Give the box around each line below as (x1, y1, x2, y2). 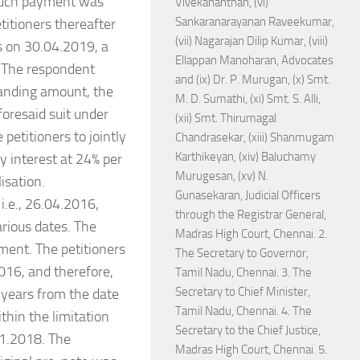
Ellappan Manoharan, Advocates (175, 53, 333, 67)
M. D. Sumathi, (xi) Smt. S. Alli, (175, 92, 321, 106)
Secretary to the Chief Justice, (175, 323, 321, 337)
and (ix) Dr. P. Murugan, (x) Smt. (175, 72, 330, 87)
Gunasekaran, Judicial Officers (175, 188, 321, 202)
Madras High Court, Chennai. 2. (175, 227, 327, 241)
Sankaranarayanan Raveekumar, (175, 14, 334, 29)
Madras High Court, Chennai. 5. (175, 342, 327, 357)
